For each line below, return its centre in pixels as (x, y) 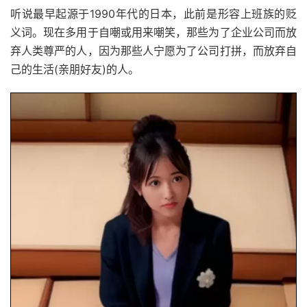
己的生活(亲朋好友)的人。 (75, 69)
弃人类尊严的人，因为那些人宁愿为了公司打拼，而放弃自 (153, 50)
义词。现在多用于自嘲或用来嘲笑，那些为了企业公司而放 (153, 32)
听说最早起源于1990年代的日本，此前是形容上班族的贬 (153, 13)
